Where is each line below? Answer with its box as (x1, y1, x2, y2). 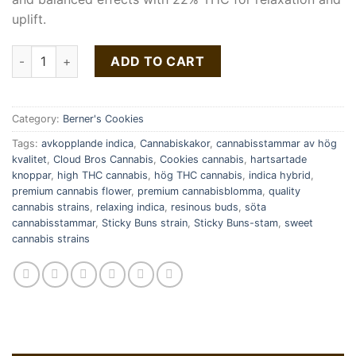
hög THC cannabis (154, 169, 242, 182)
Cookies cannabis (160, 153, 244, 166)
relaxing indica (96, 201, 164, 214)
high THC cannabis (57, 169, 148, 182)
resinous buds (171, 201, 238, 214)
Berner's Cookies (63, 113, 144, 126)
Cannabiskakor (140, 137, 210, 150)
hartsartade (250, 153, 307, 166)
